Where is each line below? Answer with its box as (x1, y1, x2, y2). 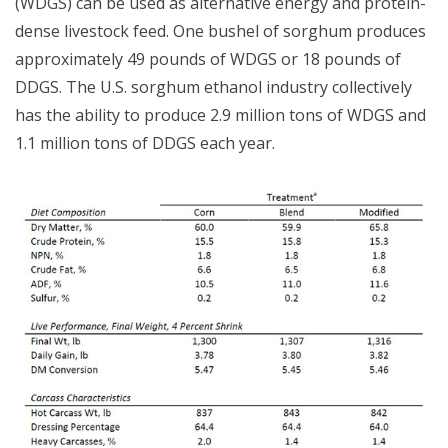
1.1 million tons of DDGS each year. (15, 131, 275, 154)
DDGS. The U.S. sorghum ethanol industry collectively (15, 75, 412, 98)
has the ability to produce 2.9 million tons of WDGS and (15, 103, 426, 126)
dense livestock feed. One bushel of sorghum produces (15, 19, 426, 42)
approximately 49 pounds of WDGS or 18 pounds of (15, 47, 401, 70)
